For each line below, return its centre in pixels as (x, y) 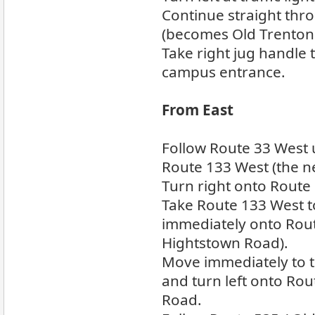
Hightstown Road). (225, 243)
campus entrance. (224, 72)
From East (198, 110)
